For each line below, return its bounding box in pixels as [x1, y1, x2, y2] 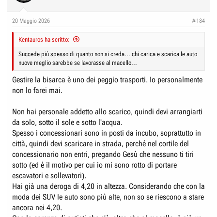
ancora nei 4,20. [12, 203, 62, 212]
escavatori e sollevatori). [12, 171, 86, 180]
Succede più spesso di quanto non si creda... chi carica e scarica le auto [18, 50, 197, 58]
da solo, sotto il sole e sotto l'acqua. [12, 118, 123, 127]
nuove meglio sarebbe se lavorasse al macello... [18, 59, 137, 66]
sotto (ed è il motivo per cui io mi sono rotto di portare [12, 160, 177, 170]
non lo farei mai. [12, 86, 62, 95]
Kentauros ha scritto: [18, 36, 70, 43]
